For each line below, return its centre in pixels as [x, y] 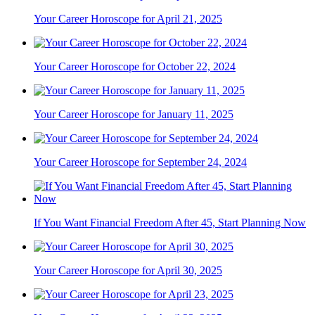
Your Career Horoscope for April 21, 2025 [128, 19]
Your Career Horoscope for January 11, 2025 [134, 115]
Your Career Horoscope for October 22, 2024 [135, 67]
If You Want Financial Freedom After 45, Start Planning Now [170, 223]
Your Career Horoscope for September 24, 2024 [140, 162]
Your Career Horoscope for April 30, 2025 [128, 271]
